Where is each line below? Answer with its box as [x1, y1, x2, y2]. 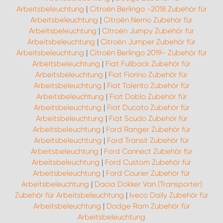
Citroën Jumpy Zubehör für [102, 26, 194, 35]
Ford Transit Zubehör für [107, 136, 189, 145]
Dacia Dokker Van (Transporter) [94, 180, 202, 189]
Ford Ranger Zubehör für [106, 125, 191, 134]
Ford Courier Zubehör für [106, 169, 190, 178]
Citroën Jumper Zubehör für [101, 37, 196, 46]
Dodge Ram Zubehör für [106, 202, 190, 211]
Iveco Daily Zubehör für [129, 191, 209, 200]
